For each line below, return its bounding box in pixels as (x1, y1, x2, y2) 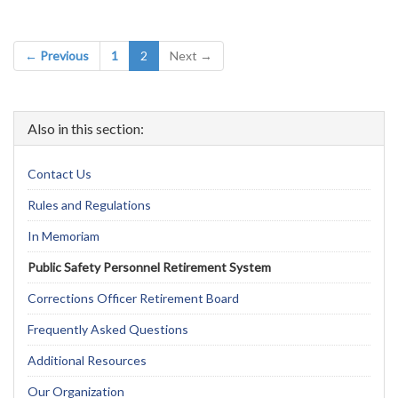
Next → (170, 48, 212, 63)
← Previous (25, 48, 89, 63)
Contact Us (28, 166, 92, 181)
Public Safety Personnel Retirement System (28, 259, 271, 275)
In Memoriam (28, 228, 99, 243)
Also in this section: (28, 120, 144, 137)
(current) (147, 47, 195, 62)
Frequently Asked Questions (28, 322, 188, 337)
